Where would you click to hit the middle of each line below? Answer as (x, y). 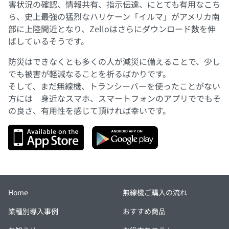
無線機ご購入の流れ (155, 192)
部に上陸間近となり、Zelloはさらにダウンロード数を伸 (112, 29)
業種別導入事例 (33, 211)
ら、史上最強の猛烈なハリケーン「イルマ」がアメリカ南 (114, 17)
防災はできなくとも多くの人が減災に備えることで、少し (114, 62)
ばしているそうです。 (49, 41)
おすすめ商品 (144, 211)
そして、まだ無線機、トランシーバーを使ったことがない (114, 86)
